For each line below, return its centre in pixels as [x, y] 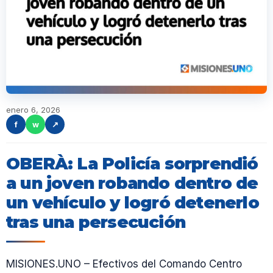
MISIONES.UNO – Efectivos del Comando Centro [124, 264]
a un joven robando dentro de [132, 183]
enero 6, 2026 [33, 110]
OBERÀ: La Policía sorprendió [132, 164]
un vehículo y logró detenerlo [133, 203]
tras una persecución [96, 222]
